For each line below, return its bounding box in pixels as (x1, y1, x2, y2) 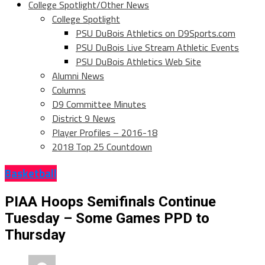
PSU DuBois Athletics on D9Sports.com (76, 26, 235, 41)
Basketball (5, 164, 57, 182)
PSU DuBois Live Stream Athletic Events (76, 40, 239, 55)
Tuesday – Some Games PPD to (5, 209, 209, 227)
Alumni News (52, 69, 104, 83)
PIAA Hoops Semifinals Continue (5, 193, 216, 210)
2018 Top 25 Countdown (52, 140, 152, 154)
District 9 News (52, 111, 115, 126)
